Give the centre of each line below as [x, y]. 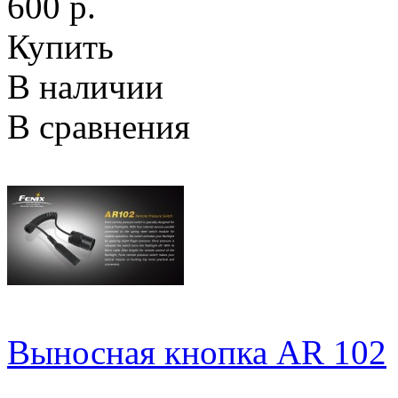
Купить [60, 47]
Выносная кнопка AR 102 [197, 353]
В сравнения [99, 127]
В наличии [85, 87]
